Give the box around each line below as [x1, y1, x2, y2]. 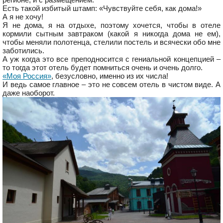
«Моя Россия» [2, 72, 51, 81]
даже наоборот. [2, 89, 55, 98]
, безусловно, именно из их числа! [51, 72, 168, 81]
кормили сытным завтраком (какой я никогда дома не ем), [2, 29, 221, 38]
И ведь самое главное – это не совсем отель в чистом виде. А [2, 80, 221, 89]
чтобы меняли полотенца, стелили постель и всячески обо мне [2, 38, 221, 47]
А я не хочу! [2, 12, 43, 21]
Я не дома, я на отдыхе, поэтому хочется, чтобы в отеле [2, 21, 221, 30]
